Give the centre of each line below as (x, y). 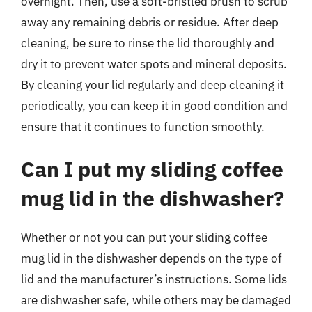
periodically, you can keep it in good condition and (154, 106)
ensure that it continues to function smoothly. (143, 126)
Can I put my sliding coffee (152, 169)
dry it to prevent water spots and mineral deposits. (154, 64)
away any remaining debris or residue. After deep (150, 22)
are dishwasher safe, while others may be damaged (156, 300)
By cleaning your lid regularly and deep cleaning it (153, 85)
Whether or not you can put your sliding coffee (144, 237)
